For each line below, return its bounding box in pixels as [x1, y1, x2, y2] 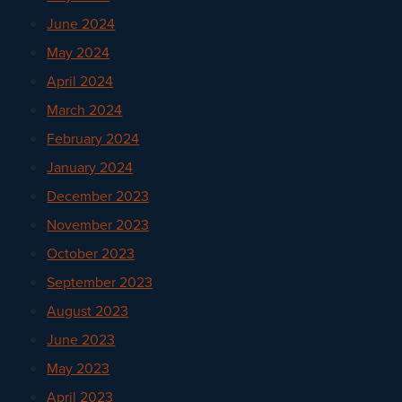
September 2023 [47, 271, 153, 293]
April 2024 [47, 70, 114, 92]
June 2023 [47, 328, 116, 350]
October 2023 [47, 242, 135, 264]
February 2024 [47, 127, 140, 149]
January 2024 [47, 156, 134, 178]
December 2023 [47, 185, 150, 206]
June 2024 [47, 13, 116, 34]
